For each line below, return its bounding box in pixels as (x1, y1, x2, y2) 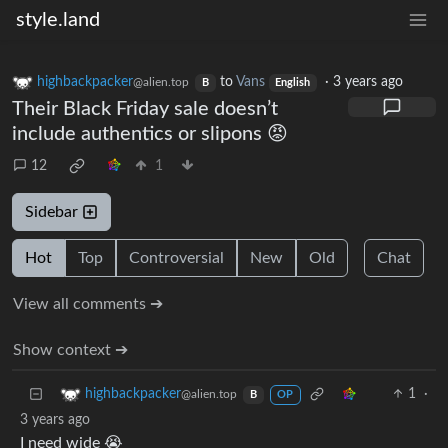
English (275, 78, 311, 89)
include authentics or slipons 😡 (12, 124, 288, 145)
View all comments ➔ (13, 296, 163, 313)
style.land (16, 10, 100, 30)
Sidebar (25, 204, 82, 221)
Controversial (129, 250, 224, 267)
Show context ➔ (13, 342, 128, 359)
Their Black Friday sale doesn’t (12, 99, 278, 120)
